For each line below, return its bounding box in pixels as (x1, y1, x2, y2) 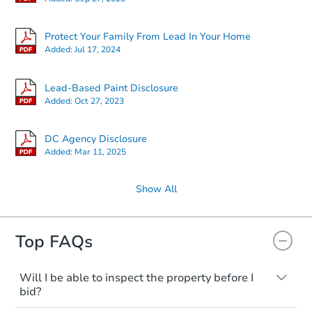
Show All (135, 182, 177, 196)
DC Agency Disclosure (45, 132, 147, 146)
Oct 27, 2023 (75, 95, 124, 107)
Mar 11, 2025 (75, 146, 126, 158)
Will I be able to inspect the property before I (19, 270, 253, 286)
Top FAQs (15, 230, 93, 253)
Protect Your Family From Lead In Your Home (45, 30, 251, 44)
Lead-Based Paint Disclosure (45, 81, 178, 95)
